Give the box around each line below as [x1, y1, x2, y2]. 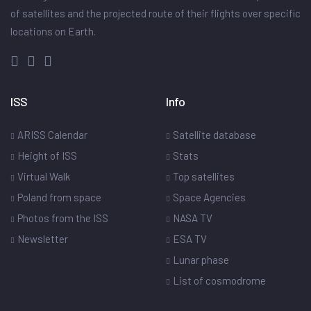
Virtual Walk [17, 169, 70, 183]
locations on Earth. [10, 24, 96, 37]
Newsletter [17, 232, 68, 245]
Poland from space [17, 190, 101, 203]
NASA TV [173, 211, 212, 224]
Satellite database [173, 128, 256, 141]
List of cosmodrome [173, 274, 266, 287]
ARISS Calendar [17, 128, 87, 141]
